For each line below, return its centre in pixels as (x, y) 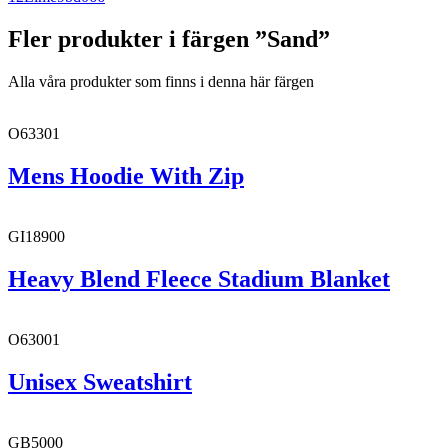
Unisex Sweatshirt (100, 381)
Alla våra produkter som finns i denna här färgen (161, 82)
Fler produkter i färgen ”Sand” (169, 39)
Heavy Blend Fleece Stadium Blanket (199, 278)
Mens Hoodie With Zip (126, 176)
